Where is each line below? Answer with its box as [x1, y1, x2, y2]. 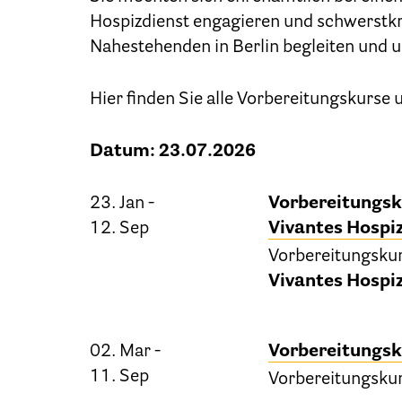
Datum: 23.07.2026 [90, 143, 256, 162]
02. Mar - [90, 343, 161, 362]
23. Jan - [90, 195, 154, 214]
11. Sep [90, 368, 149, 387]
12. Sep [90, 220, 149, 239]
